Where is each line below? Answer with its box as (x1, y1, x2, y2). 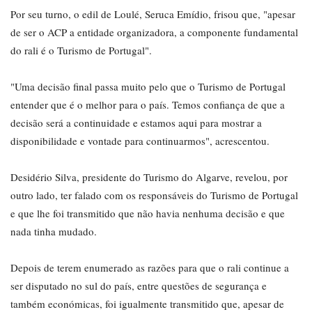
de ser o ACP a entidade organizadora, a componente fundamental (10, 25, 298, 40)
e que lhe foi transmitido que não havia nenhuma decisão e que (10, 206, 285, 221)
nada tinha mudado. (10, 224, 97, 239)
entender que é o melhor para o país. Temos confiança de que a (10, 97, 285, 112)
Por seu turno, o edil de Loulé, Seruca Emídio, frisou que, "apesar (10, 7, 295, 22)
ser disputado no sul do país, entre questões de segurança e (10, 279, 267, 293)
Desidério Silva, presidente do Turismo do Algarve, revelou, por (10, 170, 288, 185)
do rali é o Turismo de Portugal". (10, 43, 152, 58)
